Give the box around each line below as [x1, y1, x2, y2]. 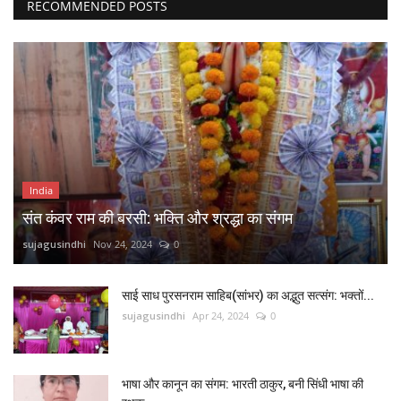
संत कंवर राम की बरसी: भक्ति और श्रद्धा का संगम [22, 209, 293, 228]
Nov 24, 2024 [93, 237, 152, 252]
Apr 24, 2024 [192, 309, 249, 323]
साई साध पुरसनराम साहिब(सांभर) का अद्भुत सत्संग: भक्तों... [122, 288, 374, 303]
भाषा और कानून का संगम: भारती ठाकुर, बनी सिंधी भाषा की [122, 377, 363, 392]
